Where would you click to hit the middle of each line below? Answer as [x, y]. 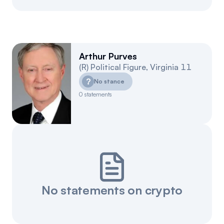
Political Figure [118, 67]
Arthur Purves [108, 56]
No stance [109, 81]
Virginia [164, 67]
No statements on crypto [112, 190]
